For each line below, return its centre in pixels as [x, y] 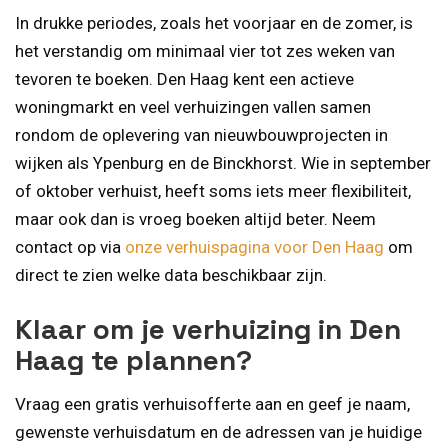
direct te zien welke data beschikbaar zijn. [171, 274]
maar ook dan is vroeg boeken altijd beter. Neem [195, 218]
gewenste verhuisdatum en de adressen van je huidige [218, 432]
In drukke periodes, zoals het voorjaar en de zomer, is [214, 22]
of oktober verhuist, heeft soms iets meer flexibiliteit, [213, 190]
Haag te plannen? [133, 360]
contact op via [70, 246]
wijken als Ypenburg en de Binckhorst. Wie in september [223, 162]
